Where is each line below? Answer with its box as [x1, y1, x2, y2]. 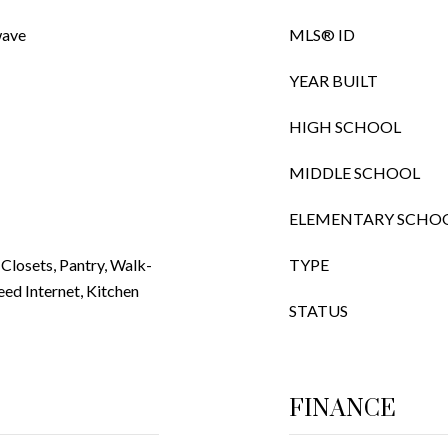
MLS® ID [289, 25, 355, 44]
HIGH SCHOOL [289, 117, 401, 136]
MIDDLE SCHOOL [289, 163, 420, 182]
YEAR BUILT [289, 71, 378, 90]
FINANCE [289, 394, 396, 424]
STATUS [289, 301, 348, 320]
